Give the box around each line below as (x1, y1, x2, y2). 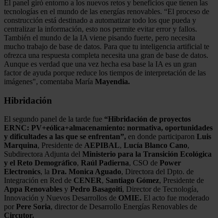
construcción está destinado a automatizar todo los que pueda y (4, 16, 196, 24)
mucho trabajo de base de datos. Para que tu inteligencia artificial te (4, 42, 209, 51)
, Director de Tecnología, (122, 185, 199, 194)
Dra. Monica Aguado (52, 167, 121, 176)
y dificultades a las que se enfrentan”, (4, 132, 126, 141)
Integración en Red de (4, 176, 73, 185)
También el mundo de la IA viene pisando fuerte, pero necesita (4, 33, 195, 42)
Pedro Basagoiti (70, 185, 122, 194)
